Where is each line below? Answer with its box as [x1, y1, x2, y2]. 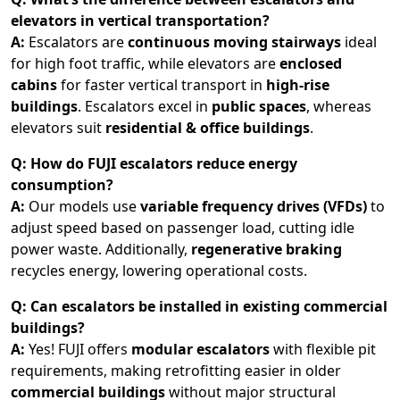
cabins [11, 75, 57, 95]
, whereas [306, 96, 371, 116]
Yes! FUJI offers [25, 339, 131, 359]
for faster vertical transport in [57, 75, 266, 95]
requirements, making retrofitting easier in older [11, 361, 341, 380]
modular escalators [131, 339, 270, 359]
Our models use [25, 196, 140, 216]
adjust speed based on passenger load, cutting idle [11, 218, 354, 237]
